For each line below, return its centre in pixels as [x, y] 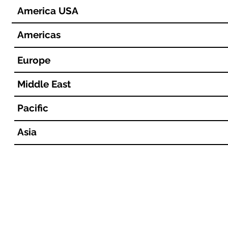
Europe [34, 60]
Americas [40, 35]
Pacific [34, 108]
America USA [48, 11]
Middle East [45, 84]
